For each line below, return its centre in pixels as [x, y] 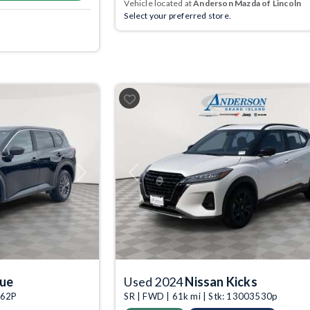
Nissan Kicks [221, 282]
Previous [149, 177]
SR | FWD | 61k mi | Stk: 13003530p [201, 297]
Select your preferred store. [177, 16]
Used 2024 [155, 282]
